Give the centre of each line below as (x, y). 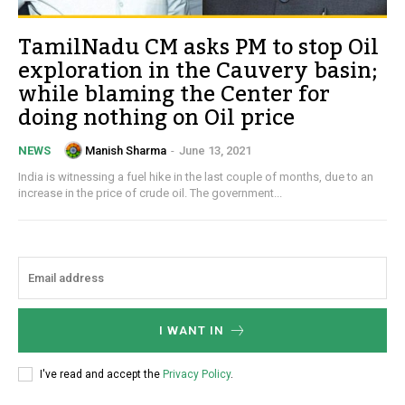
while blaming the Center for (174, 95)
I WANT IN (191, 331)
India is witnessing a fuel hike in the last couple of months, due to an (196, 177)
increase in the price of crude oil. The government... (150, 193)
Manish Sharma (126, 150)
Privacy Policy (197, 374)
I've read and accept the (101, 374)
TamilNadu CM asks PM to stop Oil (198, 48)
